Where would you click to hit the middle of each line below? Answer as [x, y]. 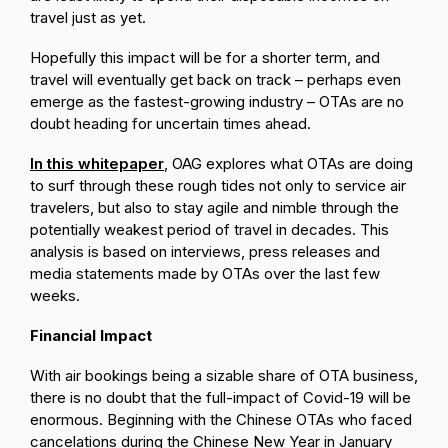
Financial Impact [91, 335]
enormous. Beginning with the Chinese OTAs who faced [221, 419]
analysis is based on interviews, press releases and [205, 251]
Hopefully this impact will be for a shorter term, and [205, 57]
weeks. [55, 295]
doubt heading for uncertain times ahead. [170, 123]
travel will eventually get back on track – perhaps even [215, 79]
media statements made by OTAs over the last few [205, 273]
